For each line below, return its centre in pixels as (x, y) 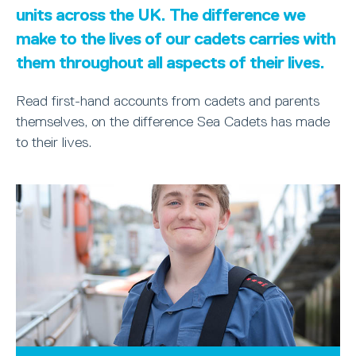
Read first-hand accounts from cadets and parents (168, 101)
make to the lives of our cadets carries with (176, 39)
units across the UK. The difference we (161, 15)
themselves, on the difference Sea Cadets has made (173, 122)
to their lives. (54, 142)
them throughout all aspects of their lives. (170, 62)
